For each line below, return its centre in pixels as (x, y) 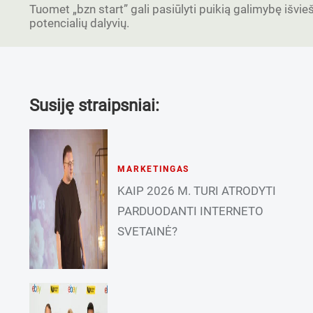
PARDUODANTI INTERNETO (191, 211)
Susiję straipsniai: (94, 105)
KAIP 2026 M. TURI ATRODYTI (197, 190)
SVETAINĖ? (148, 231)
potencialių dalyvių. (79, 23)
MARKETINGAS (154, 169)
